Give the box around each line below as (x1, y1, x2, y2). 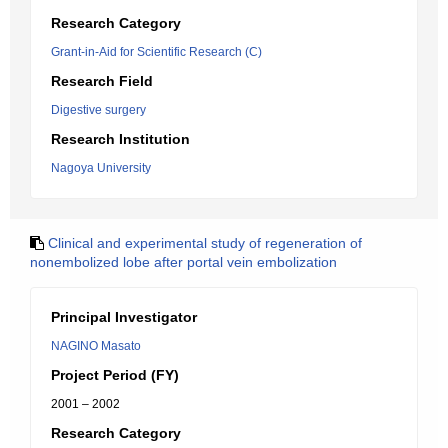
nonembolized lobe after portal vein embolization (30, 254, 337, 270)
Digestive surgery (51, 103, 146, 117)
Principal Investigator (51, 309, 197, 325)
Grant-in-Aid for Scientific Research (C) (51, 45, 262, 59)
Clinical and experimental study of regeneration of (48, 235, 362, 251)
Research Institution (51, 131, 190, 147)
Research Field (51, 73, 153, 89)
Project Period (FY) (51, 367, 179, 383)
